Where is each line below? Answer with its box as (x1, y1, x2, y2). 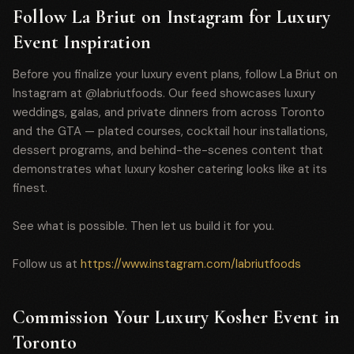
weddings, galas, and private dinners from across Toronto (13, 104, 325, 120)
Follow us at (13, 256, 81, 272)
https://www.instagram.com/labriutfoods (81, 256, 301, 272)
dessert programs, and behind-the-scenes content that (13, 142, 323, 158)
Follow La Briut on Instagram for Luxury (13, 6, 331, 28)
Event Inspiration (13, 31, 152, 54)
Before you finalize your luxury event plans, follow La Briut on (13, 66, 337, 82)
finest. (13, 180, 47, 196)
